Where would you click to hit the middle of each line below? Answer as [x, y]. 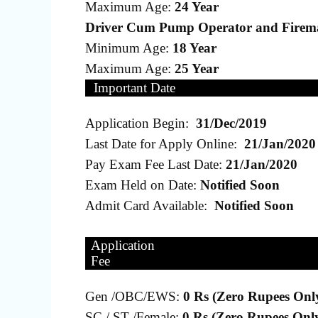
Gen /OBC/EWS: [134, 296]
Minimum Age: [129, 48]
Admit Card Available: [150, 205]
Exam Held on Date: [143, 185]
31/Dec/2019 [231, 123]
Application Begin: [141, 123]
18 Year [194, 48]
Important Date [135, 87]
